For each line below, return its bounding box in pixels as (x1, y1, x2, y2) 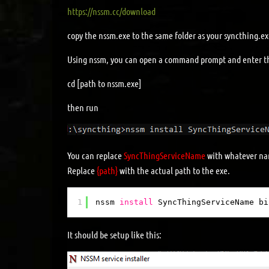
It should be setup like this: (67, 228, 162, 240)
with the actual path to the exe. (118, 164, 230, 176)
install (119, 197, 153, 207)
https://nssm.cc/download (67, 5, 156, 17)
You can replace (67, 149, 124, 161)
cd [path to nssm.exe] (67, 77, 142, 89)
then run (67, 101, 98, 113)
